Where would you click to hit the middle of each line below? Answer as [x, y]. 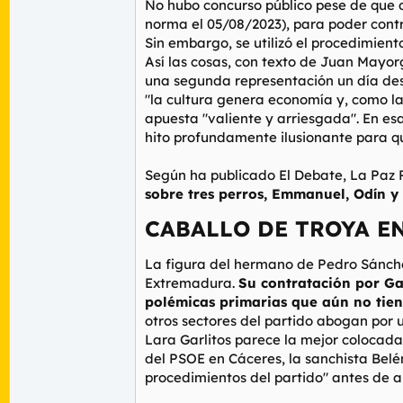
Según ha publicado [210, 175]
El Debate [309, 175]
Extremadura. [192, 283]
